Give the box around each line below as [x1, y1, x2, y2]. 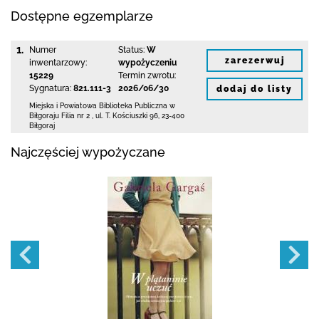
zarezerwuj [224, 55, 285, 66]
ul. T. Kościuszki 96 [95, 112, 158, 120]
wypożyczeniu [117, 58, 177, 68]
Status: [117, 45, 145, 55]
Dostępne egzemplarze [11, 9, 153, 23]
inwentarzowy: [29, 58, 87, 68]
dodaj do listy [216, 83, 293, 94]
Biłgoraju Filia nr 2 [29, 112, 90, 120]
